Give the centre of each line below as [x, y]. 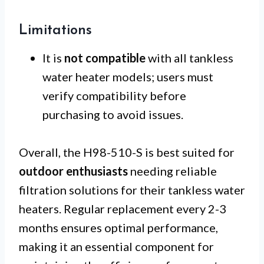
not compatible [105, 58]
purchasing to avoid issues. [113, 115]
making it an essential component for [116, 247]
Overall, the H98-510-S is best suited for [127, 152]
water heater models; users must [128, 77]
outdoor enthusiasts [73, 171]
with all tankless [189, 58]
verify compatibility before [114, 96]
